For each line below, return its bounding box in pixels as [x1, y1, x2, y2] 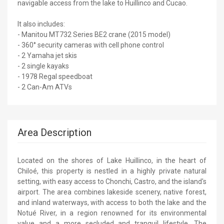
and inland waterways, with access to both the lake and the [17, 198, 206, 206]
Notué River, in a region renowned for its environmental [17, 208, 206, 217]
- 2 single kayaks [17, 61, 69, 70]
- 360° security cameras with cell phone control [17, 40, 164, 49]
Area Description [17, 126, 91, 138]
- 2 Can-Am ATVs [17, 82, 72, 91]
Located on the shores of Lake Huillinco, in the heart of [17, 156, 206, 164]
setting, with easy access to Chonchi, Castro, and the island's [17, 177, 206, 185]
